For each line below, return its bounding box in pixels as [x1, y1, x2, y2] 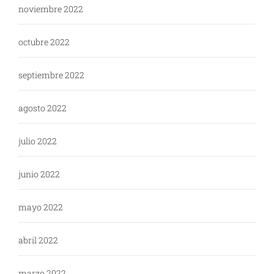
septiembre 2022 [18, 69, 84, 81]
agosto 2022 [18, 102, 67, 114]
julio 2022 [18, 135, 57, 147]
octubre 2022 [18, 36, 70, 48]
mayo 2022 [18, 201, 63, 213]
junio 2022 [18, 168, 60, 180]
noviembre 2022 [18, 3, 83, 15]
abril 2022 [18, 234, 58, 246]
